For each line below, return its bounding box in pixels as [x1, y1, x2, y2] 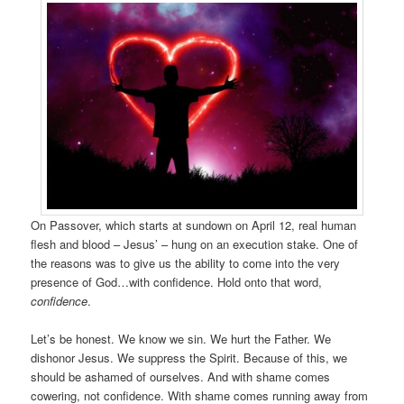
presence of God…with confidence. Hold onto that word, [31, 272, 323, 290]
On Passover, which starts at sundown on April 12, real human [31, 216, 357, 234]
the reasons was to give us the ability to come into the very [31, 253, 341, 271]
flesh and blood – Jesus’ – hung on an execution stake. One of [31, 234, 359, 252]
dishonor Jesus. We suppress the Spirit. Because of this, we [31, 348, 348, 366]
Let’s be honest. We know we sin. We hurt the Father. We [31, 329, 332, 347]
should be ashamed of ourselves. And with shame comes [31, 367, 331, 385]
